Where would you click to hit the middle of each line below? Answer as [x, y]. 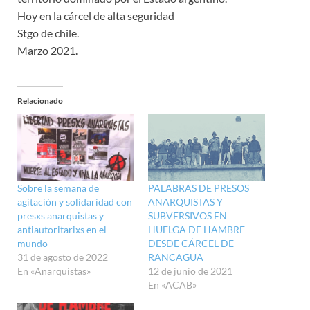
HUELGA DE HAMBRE [197, 229]
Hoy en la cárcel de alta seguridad [96, 16]
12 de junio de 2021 [190, 271]
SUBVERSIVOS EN [188, 215]
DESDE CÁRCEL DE [191, 243]
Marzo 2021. [47, 51]
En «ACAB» [172, 284]
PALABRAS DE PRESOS [199, 188]
